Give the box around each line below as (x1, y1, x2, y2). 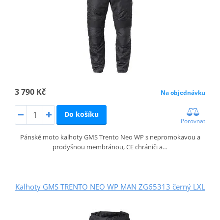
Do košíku (64, 109, 99, 119)
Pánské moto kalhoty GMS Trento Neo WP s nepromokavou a (20, 132, 200, 141)
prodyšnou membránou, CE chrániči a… (53, 142, 167, 151)
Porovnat (181, 116, 206, 125)
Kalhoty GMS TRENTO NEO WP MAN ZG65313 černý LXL (15, 181, 205, 192)
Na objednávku (161, 88, 206, 97)
